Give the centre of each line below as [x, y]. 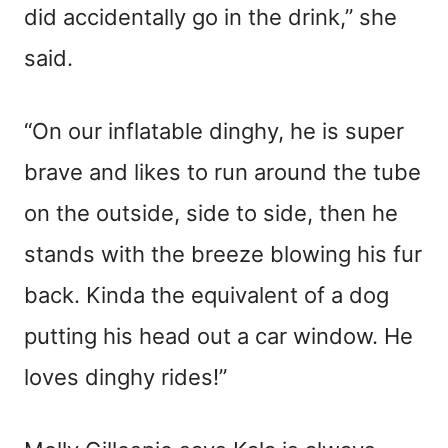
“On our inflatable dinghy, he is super [214, 130]
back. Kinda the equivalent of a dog [206, 294]
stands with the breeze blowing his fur [223, 253]
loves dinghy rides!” [125, 376]
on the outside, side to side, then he [211, 212]
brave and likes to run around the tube [222, 171]
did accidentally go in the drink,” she [210, 16]
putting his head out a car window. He [218, 335]
